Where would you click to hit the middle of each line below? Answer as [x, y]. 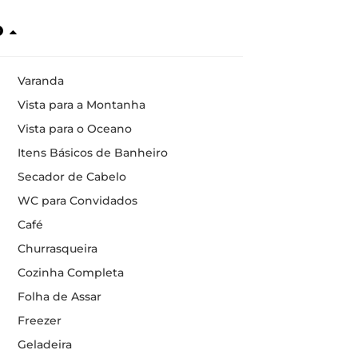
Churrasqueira [57, 249]
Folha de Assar [59, 296]
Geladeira [44, 344]
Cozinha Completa [70, 272]
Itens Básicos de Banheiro [92, 153]
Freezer [39, 320]
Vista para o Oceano [74, 129]
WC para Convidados [77, 201]
